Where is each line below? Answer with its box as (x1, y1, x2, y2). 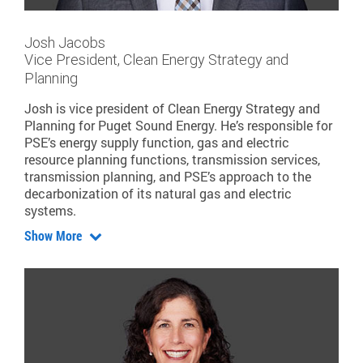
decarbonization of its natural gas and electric (24, 185, 292, 203)
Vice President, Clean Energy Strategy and (24, 50, 288, 70)
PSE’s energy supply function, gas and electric (24, 134, 289, 152)
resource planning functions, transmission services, (24, 151, 320, 169)
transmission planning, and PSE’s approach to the (24, 168, 311, 186)
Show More (24, 227, 85, 245)
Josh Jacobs (24, 33, 105, 53)
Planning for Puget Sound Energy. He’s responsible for (24, 117, 332, 135)
